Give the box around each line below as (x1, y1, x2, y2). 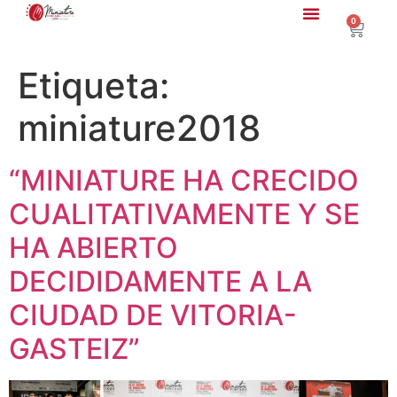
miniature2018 (18, 106, 261, 150)
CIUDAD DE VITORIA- (9, 298, 297, 332)
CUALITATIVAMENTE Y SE (9, 197, 360, 231)
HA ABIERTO (9, 230, 178, 265)
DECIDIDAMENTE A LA (9, 264, 312, 299)
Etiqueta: (18, 64, 169, 107)
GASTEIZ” (9, 331, 140, 366)
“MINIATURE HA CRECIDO (9, 163, 359, 198)
